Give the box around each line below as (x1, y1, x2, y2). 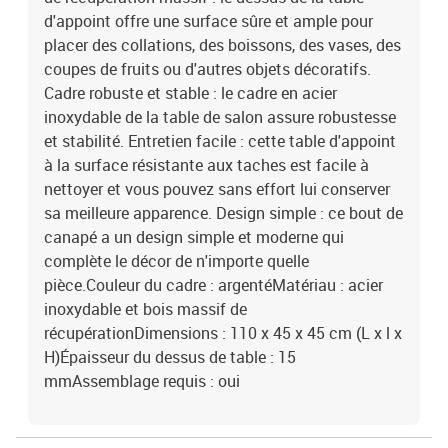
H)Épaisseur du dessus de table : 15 (44, 346, 296, 368)
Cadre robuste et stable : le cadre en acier (44, 82, 337, 104)
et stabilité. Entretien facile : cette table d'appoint (44, 130, 396, 152)
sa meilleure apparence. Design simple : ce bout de (44, 202, 403, 224)
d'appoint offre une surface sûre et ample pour (44, 10, 373, 32)
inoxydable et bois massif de (44, 298, 247, 320)
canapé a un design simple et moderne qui (44, 226, 344, 248)
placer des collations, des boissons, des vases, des (44, 34, 401, 56)
